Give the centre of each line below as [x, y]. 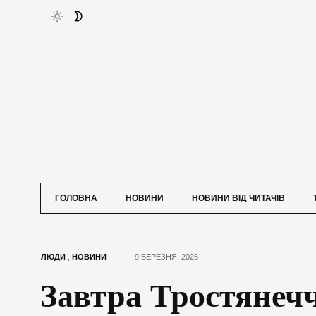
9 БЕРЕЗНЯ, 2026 [166, 256]
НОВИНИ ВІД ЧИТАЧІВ [238, 198]
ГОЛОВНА [76, 198]
